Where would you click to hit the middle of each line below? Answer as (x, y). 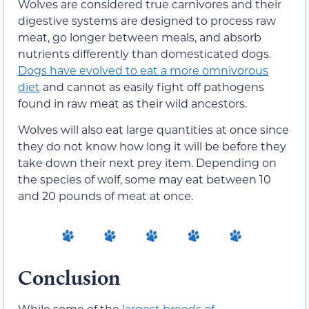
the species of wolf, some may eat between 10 (144, 179)
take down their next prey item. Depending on (147, 163)
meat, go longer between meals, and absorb (140, 37)
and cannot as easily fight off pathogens (152, 86)
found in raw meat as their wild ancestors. (132, 103)
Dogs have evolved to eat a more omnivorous (143, 70)
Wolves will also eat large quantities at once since (153, 130)
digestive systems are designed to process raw (147, 20)
